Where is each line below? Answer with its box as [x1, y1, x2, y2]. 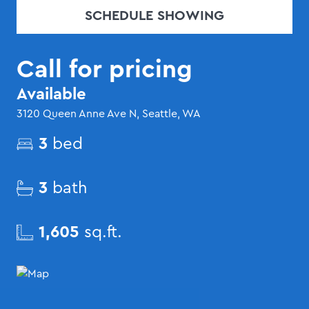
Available [17, 86, 86, 103]
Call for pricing [17, 57, 192, 82]
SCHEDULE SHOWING [85, 8, 224, 23]
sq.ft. [79, 223, 122, 241]
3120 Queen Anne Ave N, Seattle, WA [17, 108, 201, 119]
